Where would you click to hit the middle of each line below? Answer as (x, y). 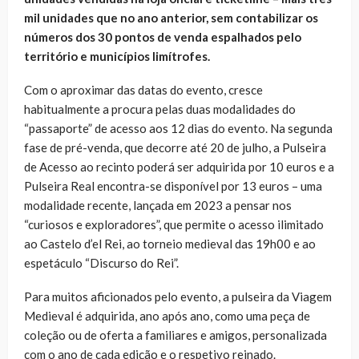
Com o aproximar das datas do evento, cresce (143, 90)
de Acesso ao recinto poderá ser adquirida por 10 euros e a (179, 167)
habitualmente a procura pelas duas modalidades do (160, 109)
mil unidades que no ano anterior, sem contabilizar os (171, 18)
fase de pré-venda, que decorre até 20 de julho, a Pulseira (175, 148)
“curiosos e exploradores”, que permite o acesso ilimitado (174, 225)
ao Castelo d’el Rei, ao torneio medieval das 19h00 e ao (170, 244)
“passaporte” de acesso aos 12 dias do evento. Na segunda (178, 129)
